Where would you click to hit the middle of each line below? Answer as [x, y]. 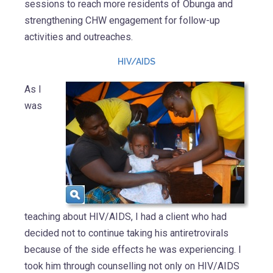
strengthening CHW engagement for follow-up [122, 21]
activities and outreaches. [79, 37]
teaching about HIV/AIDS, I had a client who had [126, 217]
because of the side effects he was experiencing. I [133, 250]
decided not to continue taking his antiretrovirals [126, 233]
